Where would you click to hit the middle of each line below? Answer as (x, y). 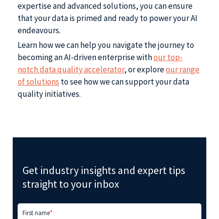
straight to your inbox (71, 184)
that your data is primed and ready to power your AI (108, 18)
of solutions (39, 82)
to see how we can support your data (124, 82)
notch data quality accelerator (71, 69)
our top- (168, 57)
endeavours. (40, 30)
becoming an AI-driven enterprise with (86, 57)
